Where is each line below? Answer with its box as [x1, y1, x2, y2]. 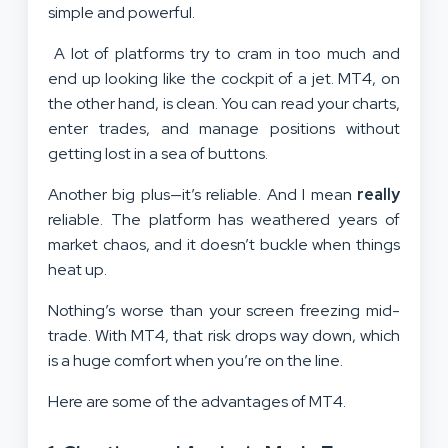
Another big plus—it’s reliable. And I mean [48, 183, 357, 205]
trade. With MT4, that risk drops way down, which [48, 324, 400, 346]
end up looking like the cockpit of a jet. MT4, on [48, 67, 400, 89]
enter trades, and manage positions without [48, 117, 400, 139]
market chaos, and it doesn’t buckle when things [48, 233, 400, 255]
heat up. [48, 258, 110, 280]
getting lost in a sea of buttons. [48, 142, 268, 164]
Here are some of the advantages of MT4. [48, 390, 346, 412]
